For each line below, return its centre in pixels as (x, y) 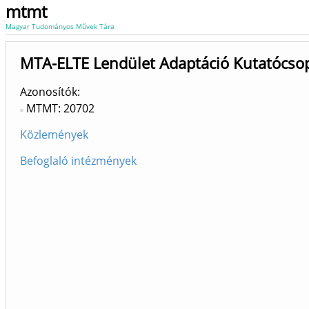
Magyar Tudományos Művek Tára (60, 26)
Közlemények (54, 134)
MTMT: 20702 (60, 108)
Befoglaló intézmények (78, 161)
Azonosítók (49, 92)
